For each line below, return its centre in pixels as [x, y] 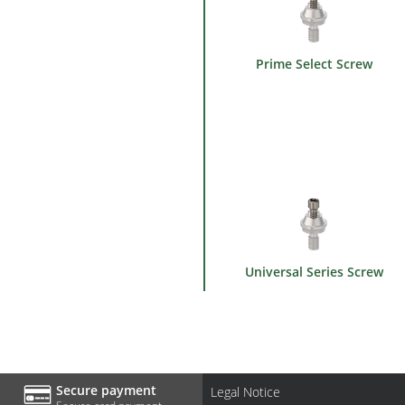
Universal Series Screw [314, 272]
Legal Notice [245, 392]
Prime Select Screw [314, 64]
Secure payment [106, 390]
